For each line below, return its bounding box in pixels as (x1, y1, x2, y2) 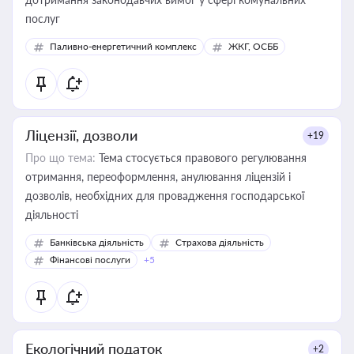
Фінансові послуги (50, 254, 130, 265)
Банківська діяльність (50, 236, 144, 248)
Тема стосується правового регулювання (96, 151, 307, 164)
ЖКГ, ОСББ (228, 40, 278, 52)
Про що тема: (25, 151, 96, 164)
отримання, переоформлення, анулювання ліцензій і (25, 170, 291, 183)
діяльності (25, 208, 78, 221)
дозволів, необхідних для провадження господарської (25, 189, 304, 202)
